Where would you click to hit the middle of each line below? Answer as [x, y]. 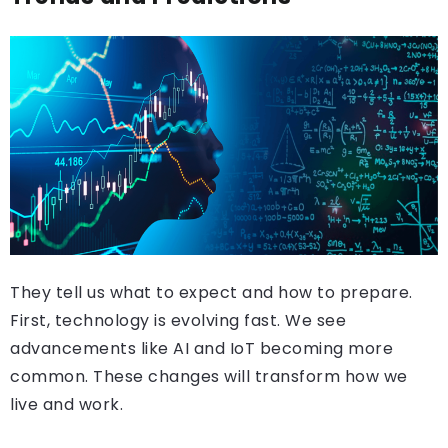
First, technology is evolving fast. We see [178, 320]
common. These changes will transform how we [209, 376]
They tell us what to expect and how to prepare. [211, 292]
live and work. [66, 404]
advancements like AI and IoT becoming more [201, 348]
